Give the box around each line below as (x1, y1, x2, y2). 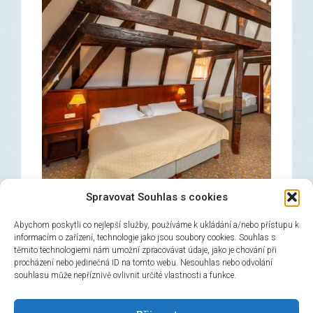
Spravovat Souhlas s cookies (85, 191, 228, 203)
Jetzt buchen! (59, 292, 137, 309)
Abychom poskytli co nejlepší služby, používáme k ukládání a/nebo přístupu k (14, 220, 299, 230)
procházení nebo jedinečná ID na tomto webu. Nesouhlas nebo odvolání (14, 258, 272, 268)
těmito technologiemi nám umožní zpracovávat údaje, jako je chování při (14, 245, 277, 255)
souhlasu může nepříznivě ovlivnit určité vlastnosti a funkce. (14, 270, 236, 280)
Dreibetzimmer (42, 252, 173, 278)
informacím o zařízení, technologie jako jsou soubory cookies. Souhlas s (14, 233, 276, 242)
